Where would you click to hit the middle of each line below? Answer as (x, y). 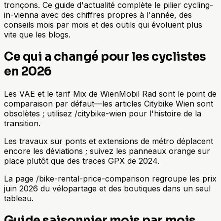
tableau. (19, 198)
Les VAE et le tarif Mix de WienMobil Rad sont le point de (110, 93)
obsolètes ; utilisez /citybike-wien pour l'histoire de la (103, 113)
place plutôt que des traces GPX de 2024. (82, 161)
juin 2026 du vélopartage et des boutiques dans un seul (107, 188)
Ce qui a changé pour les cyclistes (105, 56)
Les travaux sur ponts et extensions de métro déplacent (109, 141)
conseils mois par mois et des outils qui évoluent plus (103, 24)
